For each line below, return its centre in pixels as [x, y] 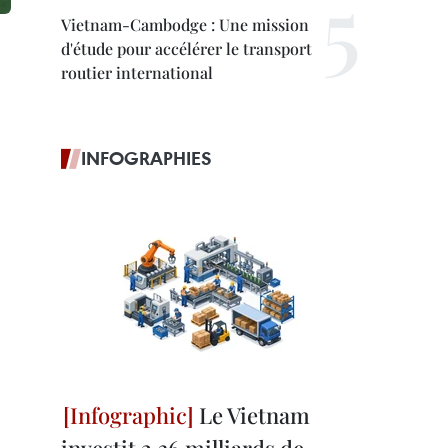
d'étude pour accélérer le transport [186, 48]
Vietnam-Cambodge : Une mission [185, 24]
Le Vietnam [252, 415]
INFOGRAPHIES [146, 158]
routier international [137, 72]
